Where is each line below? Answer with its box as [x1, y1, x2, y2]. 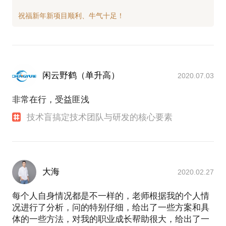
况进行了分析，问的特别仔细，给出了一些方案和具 [12, 202, 209, 212]
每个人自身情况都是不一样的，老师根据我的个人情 [12, 191, 209, 201]
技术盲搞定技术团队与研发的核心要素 [27, 112, 173, 122]
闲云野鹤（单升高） [42, 70, 120, 80]
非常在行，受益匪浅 [12, 94, 89, 104]
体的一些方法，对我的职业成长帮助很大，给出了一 [12, 214, 209, 224]
